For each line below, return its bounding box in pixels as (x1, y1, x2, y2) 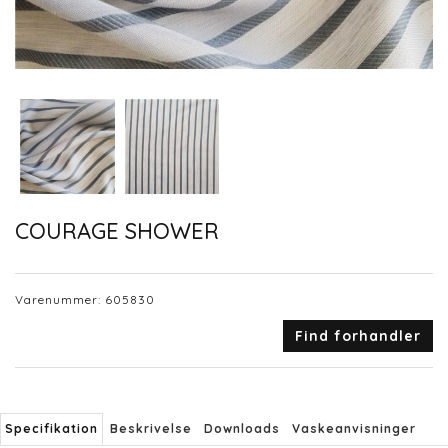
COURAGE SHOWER (15, 216, 219, 245)
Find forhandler (295, 327, 421, 346)
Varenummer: (15, 292, 105, 308)
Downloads (204, 421, 280, 437)
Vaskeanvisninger (292, 421, 416, 437)
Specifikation (5, 421, 98, 437)
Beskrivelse (110, 421, 192, 437)
